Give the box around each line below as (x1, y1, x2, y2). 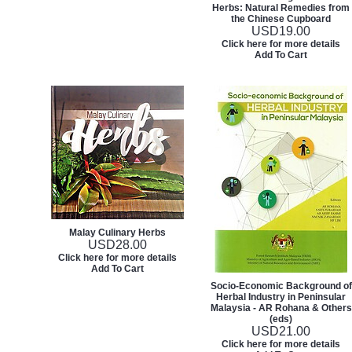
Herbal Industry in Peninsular (216, 291, 346, 302)
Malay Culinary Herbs (69, 227, 166, 238)
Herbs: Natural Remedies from (212, 2, 350, 13)
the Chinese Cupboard (231, 13, 331, 24)
